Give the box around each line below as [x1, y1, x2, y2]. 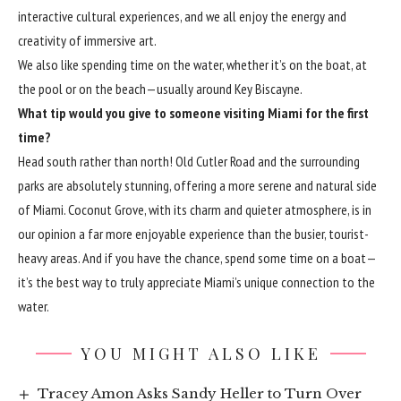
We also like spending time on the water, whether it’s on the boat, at [18, 55, 367, 73]
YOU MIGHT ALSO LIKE [80, 342, 321, 364]
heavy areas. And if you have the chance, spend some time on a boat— [18, 248, 377, 267]
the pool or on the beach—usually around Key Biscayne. [18, 79, 303, 98]
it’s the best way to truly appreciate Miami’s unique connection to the [18, 272, 375, 291]
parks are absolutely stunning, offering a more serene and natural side [18, 175, 377, 194]
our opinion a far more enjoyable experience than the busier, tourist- [18, 224, 369, 243]
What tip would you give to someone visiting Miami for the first [18, 103, 369, 122]
